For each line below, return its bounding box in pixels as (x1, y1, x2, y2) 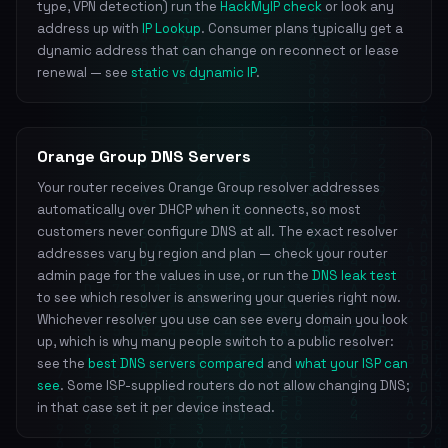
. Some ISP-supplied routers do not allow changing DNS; (60, 377, 410, 394)
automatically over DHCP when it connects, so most (37, 201, 361, 218)
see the (37, 355, 88, 372)
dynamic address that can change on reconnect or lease (37, 42, 399, 59)
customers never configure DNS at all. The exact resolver (37, 223, 398, 240)
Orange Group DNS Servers (37, 146, 251, 167)
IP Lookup (142, 20, 201, 37)
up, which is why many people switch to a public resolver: (37, 333, 394, 350)
